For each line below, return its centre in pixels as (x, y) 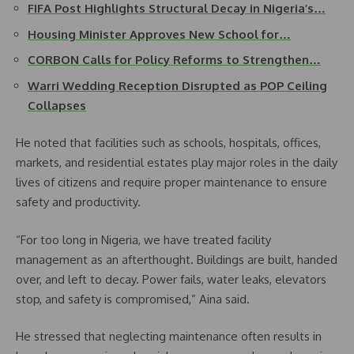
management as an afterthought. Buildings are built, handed (177, 259)
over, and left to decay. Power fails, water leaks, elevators (171, 279)
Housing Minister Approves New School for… (159, 34)
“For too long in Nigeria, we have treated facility (143, 239)
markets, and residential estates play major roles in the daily (177, 162)
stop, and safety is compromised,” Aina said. (133, 299)
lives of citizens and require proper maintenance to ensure (171, 182)
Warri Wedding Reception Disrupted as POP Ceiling (177, 85)
